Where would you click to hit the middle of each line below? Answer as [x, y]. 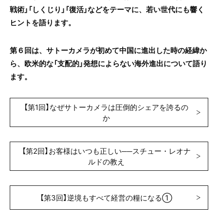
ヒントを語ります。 [43, 22]
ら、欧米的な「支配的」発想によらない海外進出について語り [109, 63]
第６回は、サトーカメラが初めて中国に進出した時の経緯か [108, 50]
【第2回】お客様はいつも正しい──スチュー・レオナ [106, 151]
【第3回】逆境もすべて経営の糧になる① [106, 197]
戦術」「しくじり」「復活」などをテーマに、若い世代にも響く [107, 9]
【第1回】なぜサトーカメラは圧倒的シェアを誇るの [106, 107]
